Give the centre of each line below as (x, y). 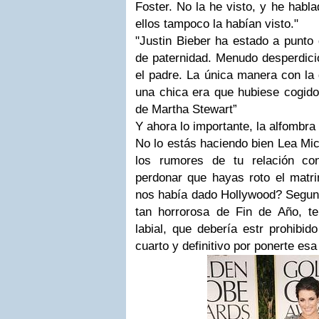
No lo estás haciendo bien (205, 143)
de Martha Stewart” (186, 109)
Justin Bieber (175, 41)
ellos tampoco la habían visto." (217, 24)
